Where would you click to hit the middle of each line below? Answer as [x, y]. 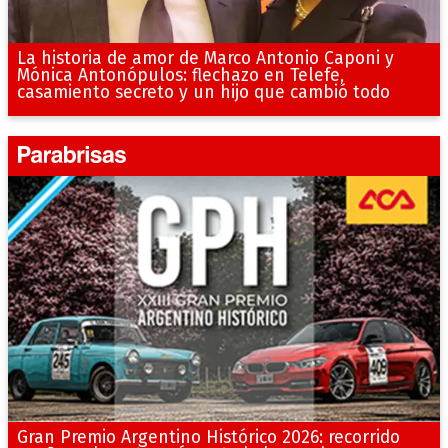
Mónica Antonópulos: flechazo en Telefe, [180, 76]
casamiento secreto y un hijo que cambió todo [203, 93]
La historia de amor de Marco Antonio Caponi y [205, 59]
